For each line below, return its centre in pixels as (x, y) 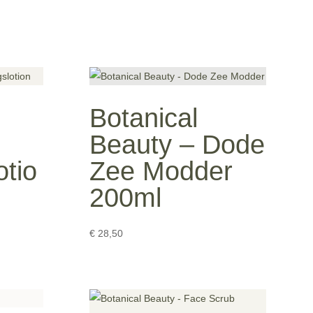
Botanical (144, 118)
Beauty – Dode (177, 145)
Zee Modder (161, 172)
